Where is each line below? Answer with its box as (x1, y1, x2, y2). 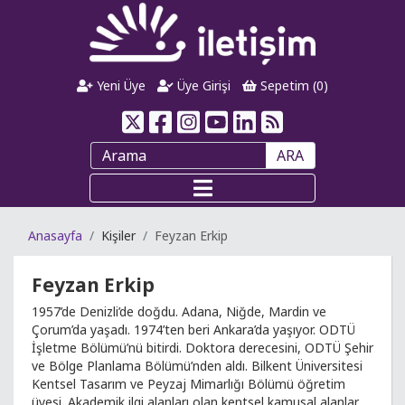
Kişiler (101, 227, 136, 244)
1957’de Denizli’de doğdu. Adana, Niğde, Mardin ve (32, 303, 326, 320)
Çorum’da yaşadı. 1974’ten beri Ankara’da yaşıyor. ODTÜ (32, 321, 355, 338)
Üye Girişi (174, 77, 231, 94)
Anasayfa (28, 227, 82, 244)
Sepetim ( (256, 77, 316, 94)
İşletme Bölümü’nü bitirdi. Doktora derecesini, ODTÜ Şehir (32, 339, 373, 356)
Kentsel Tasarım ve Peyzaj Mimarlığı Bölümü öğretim (32, 375, 345, 392)
